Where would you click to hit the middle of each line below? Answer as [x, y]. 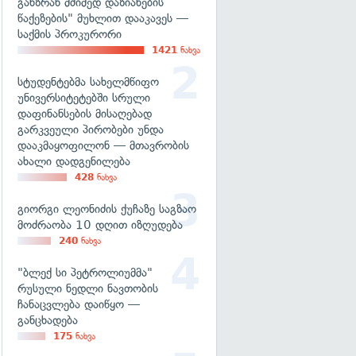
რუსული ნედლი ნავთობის [88, 288]
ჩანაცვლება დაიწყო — [79, 304]
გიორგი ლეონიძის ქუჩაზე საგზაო [107, 209]
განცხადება [48, 320]
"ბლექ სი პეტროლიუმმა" [85, 273]
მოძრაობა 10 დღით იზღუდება [100, 225]
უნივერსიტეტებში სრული [84, 98]
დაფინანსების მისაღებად [85, 114]
